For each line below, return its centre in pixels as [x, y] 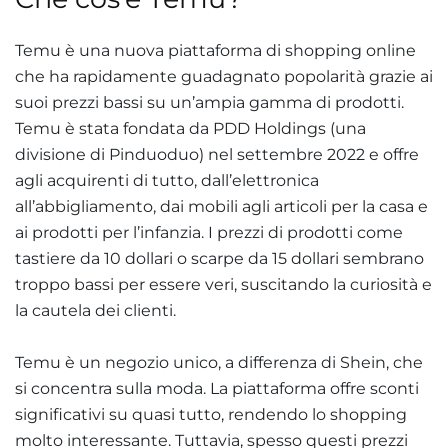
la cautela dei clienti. [95, 310]
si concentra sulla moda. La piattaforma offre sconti [217, 388]
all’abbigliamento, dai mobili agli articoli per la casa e [221, 206]
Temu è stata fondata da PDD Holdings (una [190, 128]
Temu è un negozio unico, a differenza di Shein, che [219, 362]
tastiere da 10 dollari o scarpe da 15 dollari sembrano [219, 258]
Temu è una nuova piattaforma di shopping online [215, 50]
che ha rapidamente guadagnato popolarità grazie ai [224, 76]
